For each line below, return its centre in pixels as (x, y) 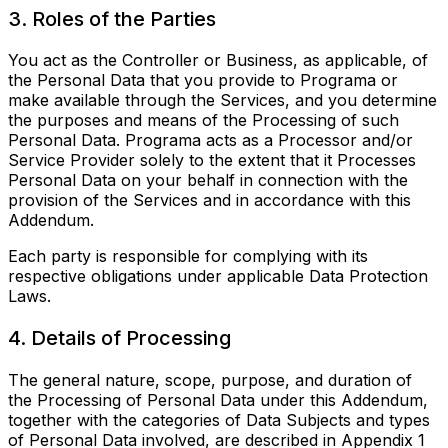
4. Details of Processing (119, 338)
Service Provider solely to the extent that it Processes (212, 160)
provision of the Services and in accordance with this (209, 200)
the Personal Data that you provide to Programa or (203, 80)
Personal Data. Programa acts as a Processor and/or (210, 140)
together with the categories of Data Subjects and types (219, 419)
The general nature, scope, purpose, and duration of (210, 379)
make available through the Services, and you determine (222, 100)
